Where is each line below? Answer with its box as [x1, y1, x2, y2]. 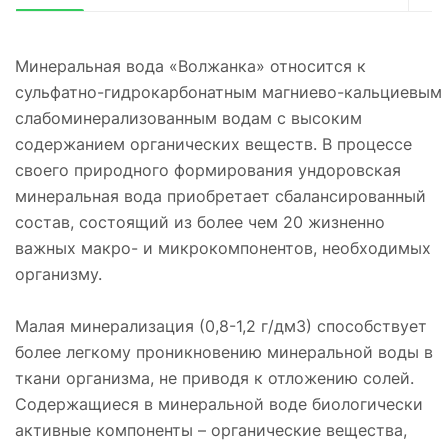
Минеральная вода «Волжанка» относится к [15, 55, 366, 76]
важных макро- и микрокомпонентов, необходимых [15, 237, 431, 258]
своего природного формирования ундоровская [15, 159, 401, 180]
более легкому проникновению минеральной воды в [15, 341, 433, 362]
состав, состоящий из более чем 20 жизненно [15, 211, 385, 232]
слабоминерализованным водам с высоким [15, 107, 362, 128]
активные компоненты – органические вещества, [15, 419, 407, 440]
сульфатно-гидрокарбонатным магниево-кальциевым [15, 81, 442, 102]
